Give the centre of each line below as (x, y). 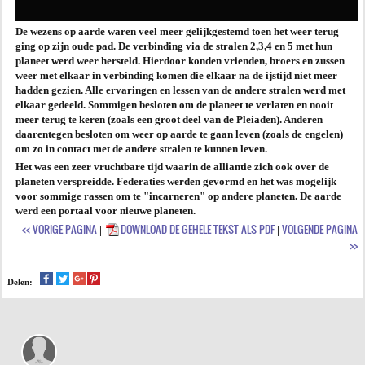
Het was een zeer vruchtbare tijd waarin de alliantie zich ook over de (172, 167)
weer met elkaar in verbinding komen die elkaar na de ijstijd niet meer (176, 75)
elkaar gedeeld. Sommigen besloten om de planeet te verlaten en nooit (174, 105)
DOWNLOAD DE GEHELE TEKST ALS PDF (198, 229)
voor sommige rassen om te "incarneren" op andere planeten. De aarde (178, 196)
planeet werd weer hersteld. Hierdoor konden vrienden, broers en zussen (180, 61)
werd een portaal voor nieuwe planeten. (106, 211)
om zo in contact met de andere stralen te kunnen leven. (141, 149)
